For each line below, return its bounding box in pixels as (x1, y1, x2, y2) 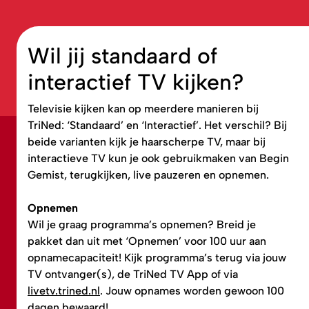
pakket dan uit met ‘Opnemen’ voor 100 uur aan (28, 234, 266, 248)
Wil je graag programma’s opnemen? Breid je (28, 217, 256, 231)
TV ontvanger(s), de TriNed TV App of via (28, 267, 238, 281)
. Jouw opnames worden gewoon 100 (100, 283, 284, 297)
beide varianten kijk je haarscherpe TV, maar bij (28, 134, 266, 148)
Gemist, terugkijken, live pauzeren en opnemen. (28, 168, 269, 181)
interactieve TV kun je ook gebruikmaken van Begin (28, 151, 289, 165)
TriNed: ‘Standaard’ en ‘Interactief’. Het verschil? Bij (28, 118, 287, 132)
